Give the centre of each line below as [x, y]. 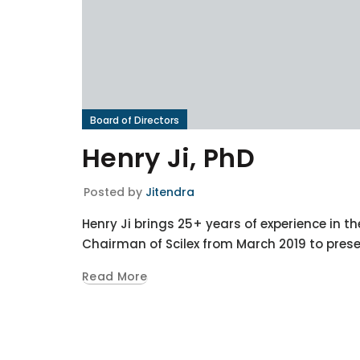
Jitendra [170, 192]
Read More [115, 276]
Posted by [115, 192]
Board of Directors [135, 120]
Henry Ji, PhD [168, 157]
